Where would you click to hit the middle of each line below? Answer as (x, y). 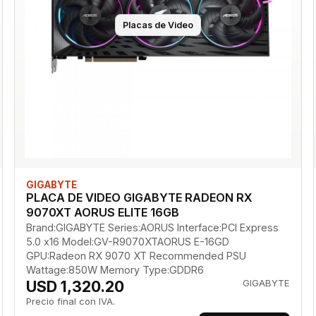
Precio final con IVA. (70, 302)
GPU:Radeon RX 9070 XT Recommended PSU (136, 256)
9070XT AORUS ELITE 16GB (102, 213)
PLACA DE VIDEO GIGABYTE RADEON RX (139, 198)
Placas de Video (158, 25)
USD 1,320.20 (75, 287)
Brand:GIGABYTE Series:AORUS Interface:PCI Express (152, 228)
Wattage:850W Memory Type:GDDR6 (115, 270)
